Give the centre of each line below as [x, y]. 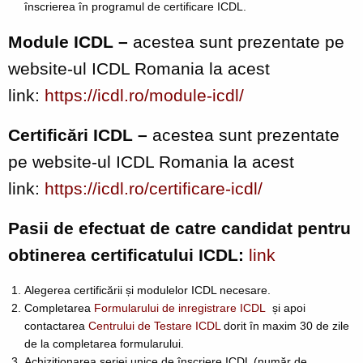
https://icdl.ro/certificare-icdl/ [154, 188]
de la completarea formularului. [104, 343]
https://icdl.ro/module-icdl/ [144, 95]
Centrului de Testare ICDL [154, 325]
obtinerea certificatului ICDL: [128, 254]
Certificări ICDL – [80, 135]
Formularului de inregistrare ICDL [180, 307]
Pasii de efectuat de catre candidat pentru [179, 228]
